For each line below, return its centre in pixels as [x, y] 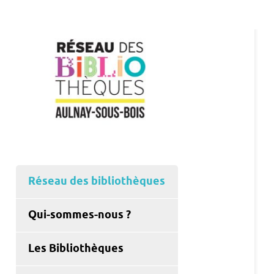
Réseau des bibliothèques [97, 182]
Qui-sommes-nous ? [80, 216]
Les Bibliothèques [76, 249]
